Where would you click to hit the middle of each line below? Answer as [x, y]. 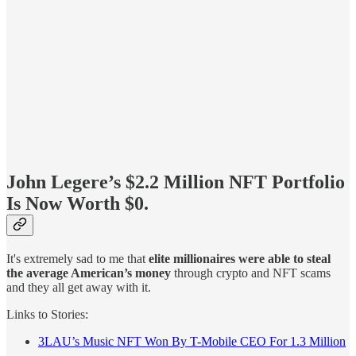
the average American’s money [89, 273]
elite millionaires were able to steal [240, 258]
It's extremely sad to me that [77, 258]
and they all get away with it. [79, 287]
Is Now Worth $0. [77, 204]
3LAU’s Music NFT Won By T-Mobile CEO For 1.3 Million [192, 341]
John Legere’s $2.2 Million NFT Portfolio [176, 182]
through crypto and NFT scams [251, 273]
